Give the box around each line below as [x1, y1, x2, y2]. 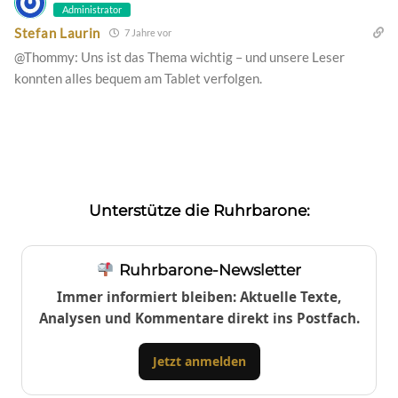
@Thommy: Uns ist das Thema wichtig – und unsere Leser [14, 49, 345, 66]
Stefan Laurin [14, 24, 101, 41]
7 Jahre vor [123, 27, 172, 39]
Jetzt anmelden [152, 352, 246, 370]
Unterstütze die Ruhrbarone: [88, 201, 310, 220]
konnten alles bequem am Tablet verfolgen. [14, 70, 262, 87]
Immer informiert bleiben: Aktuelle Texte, [57, 288, 341, 306]
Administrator [62, 4, 122, 16]
